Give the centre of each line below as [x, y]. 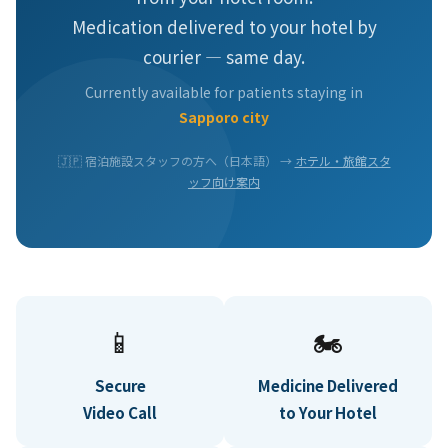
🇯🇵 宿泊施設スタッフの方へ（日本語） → [176, 160]
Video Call [120, 412]
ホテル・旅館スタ [342, 160]
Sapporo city [224, 116]
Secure [120, 385]
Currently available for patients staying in [224, 91]
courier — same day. [224, 56]
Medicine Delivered [328, 385]
